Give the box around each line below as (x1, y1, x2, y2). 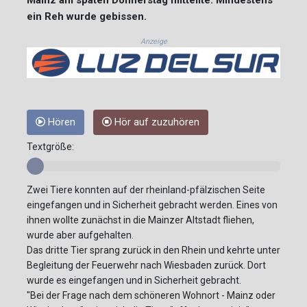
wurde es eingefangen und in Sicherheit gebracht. (27, 275, 241, 286)
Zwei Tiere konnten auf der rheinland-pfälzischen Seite (27, 184, 265, 196)
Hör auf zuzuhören (112, 116, 199, 129)
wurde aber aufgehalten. (27, 230, 134, 241)
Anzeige (140, 36, 167, 46)
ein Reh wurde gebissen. (27, 10, 147, 23)
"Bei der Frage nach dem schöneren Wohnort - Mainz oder (27, 290, 275, 302)
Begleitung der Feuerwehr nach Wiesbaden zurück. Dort (27, 260, 266, 271)
